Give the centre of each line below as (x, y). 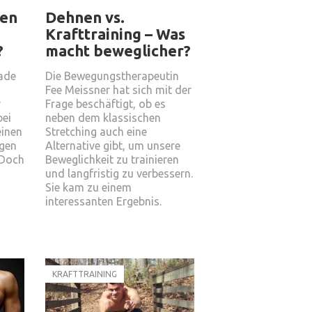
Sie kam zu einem (88, 187)
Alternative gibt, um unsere (113, 146)
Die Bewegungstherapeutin (112, 76)
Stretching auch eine (96, 132)
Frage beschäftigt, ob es (106, 104)
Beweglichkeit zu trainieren (112, 159)
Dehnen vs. (85, 17)
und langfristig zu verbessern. (119, 173)
